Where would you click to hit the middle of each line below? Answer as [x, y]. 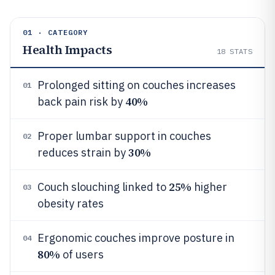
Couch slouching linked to [103, 187]
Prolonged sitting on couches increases [137, 85]
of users [82, 254]
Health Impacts [67, 50]
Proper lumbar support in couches [124, 136]
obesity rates [71, 203]
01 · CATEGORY [56, 32]
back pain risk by [81, 102]
